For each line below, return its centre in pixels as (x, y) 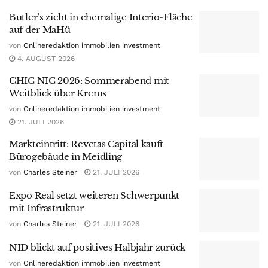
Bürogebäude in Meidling (66, 156)
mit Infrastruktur (46, 208)
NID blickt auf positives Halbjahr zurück (97, 247)
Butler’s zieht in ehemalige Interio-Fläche (101, 17)
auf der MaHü (40, 29)
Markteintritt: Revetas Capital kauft (86, 144)
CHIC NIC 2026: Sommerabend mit (89, 80)
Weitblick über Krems (58, 93)
